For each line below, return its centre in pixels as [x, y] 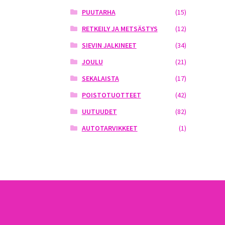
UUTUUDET [99, 112]
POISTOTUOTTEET [111, 95]
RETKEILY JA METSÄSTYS [120, 29]
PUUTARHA [98, 12]
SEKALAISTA [100, 79]
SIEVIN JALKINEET [109, 45]
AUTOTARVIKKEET [109, 128]
